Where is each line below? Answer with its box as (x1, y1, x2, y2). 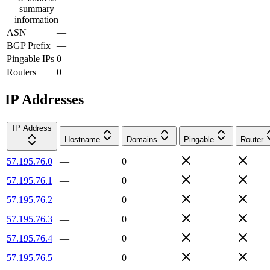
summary (19, 3, 54, 14)
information (14, 14, 58, 25)
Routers (7, 66, 36, 77)
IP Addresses (5, 91, 84, 107)
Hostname (64, 134, 100, 144)
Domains (127, 134, 157, 144)
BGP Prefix (7, 40, 51, 51)
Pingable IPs (7, 53, 54, 64)
